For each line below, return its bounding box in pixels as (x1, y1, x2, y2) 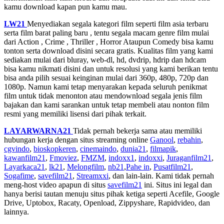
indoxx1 (108, 153, 134, 162)
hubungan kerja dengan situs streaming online (4, 135, 150, 144)
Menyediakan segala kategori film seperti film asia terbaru (27, 19, 208, 28)
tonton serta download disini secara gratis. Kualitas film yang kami (4, 46, 213, 55)
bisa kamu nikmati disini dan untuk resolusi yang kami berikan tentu (4, 64, 218, 73)
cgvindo (4, 144, 29, 153)
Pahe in (126, 162, 149, 171)
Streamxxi (76, 171, 108, 180)
